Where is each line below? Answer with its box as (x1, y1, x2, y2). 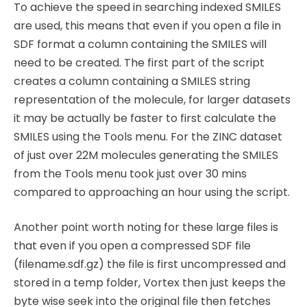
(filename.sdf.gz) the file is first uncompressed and (14, 256, 286, 273)
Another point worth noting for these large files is (14, 219, 278, 236)
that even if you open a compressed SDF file (14, 238, 251, 254)
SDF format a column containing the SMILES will (14, 36, 267, 53)
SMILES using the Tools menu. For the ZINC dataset (14, 129, 282, 145)
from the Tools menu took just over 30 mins (14, 166, 247, 182)
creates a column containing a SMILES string (14, 73, 250, 90)
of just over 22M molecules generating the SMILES (14, 147, 278, 164)
